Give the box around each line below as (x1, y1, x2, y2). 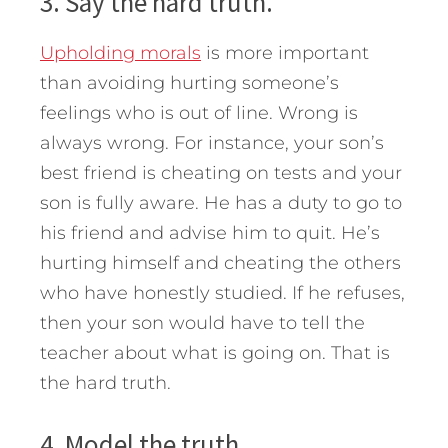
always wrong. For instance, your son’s (40, 131, 384, 154)
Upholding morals (40, 41, 201, 64)
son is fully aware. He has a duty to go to (40, 191, 402, 214)
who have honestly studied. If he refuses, (40, 281, 405, 304)
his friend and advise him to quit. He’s (40, 221, 380, 244)
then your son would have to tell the (40, 311, 365, 334)
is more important (201, 41, 369, 64)
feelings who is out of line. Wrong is (40, 101, 358, 124)
